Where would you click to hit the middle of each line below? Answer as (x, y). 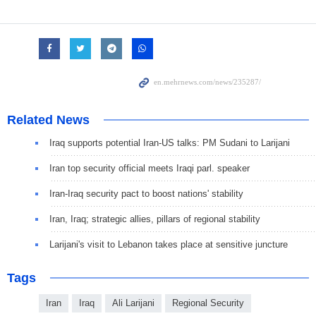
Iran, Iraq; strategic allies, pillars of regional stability (155, 219)
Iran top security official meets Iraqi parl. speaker (150, 169)
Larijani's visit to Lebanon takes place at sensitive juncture (169, 245)
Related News (48, 120)
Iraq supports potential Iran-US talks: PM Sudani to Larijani (170, 143)
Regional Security (208, 303)
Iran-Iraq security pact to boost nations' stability (146, 194)
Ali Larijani (133, 303)
